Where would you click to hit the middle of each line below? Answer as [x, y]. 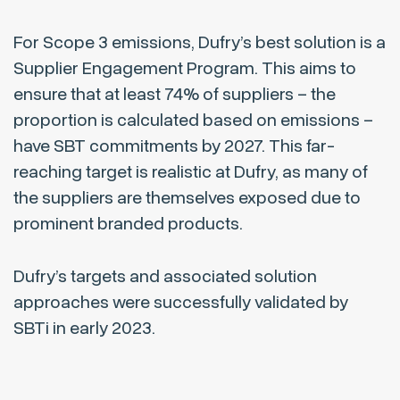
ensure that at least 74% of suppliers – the [175, 95]
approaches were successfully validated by [181, 303]
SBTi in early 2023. [84, 329]
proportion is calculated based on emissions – [193, 121]
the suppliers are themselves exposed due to [187, 198]
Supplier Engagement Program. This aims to [185, 69]
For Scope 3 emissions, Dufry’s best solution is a [200, 43]
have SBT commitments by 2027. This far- [174, 146]
